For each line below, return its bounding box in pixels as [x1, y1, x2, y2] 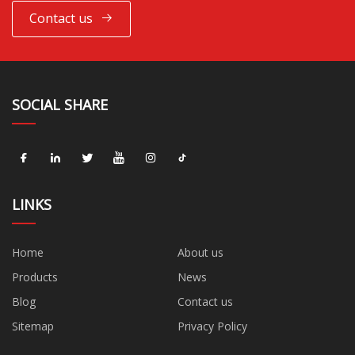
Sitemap [12, 318, 54, 334]
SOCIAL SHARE [12, 94, 108, 114]
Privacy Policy [177, 318, 247, 334]
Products [12, 269, 58, 284]
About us [177, 244, 223, 260]
